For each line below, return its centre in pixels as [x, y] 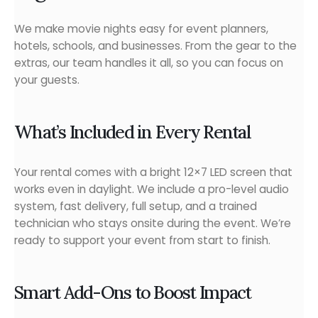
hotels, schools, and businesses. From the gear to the [155, 46]
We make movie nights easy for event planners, [141, 29]
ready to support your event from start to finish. [142, 240]
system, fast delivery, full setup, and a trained [136, 206]
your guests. [47, 80]
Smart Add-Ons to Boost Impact [133, 292]
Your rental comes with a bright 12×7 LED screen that [153, 172]
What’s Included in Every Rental [132, 132]
